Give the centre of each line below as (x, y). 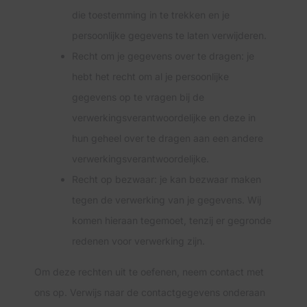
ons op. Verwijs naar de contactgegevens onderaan (150, 292)
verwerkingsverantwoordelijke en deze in (164, 118)
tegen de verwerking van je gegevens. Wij (167, 200)
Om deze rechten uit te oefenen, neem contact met (149, 272)
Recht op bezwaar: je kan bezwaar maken (167, 179)
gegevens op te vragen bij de (138, 97)
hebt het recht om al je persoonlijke (150, 76)
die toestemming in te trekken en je (151, 15)
